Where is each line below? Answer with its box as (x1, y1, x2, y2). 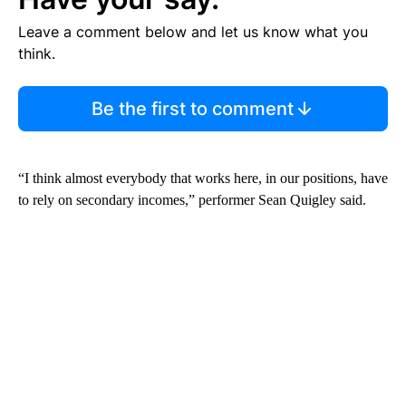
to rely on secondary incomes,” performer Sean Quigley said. (18, 191, 366, 208)
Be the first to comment (91, 97, 294, 120)
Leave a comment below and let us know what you (18, 22, 368, 41)
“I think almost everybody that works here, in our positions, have (18, 169, 388, 186)
